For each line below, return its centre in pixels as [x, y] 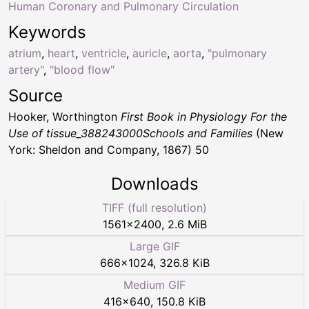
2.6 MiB [187, 225]
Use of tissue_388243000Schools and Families [130, 133]
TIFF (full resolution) [154, 208]
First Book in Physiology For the [204, 117]
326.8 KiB [184, 263]
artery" [26, 70]
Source [36, 96]
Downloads [154, 184]
